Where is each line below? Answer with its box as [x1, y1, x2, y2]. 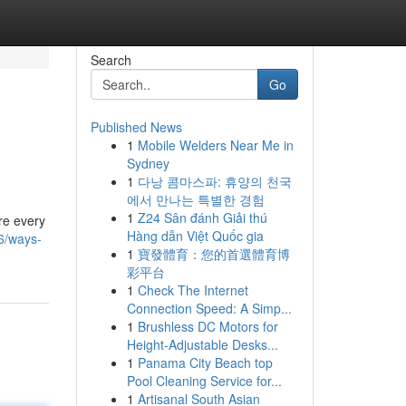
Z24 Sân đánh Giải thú [137, 208, 267, 227]
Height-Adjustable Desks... [126, 335, 278, 353]
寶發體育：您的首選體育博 [137, 245, 290, 263]
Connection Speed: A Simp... [126, 299, 292, 317]
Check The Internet [137, 281, 248, 299]
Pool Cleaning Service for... [126, 372, 282, 390]
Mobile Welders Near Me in [137, 136, 294, 154]
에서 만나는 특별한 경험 [126, 190, 265, 208]
